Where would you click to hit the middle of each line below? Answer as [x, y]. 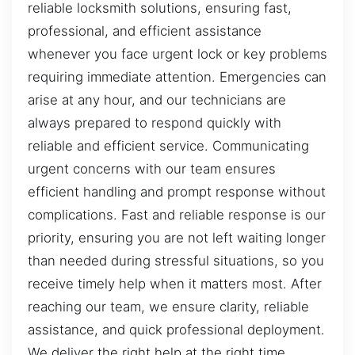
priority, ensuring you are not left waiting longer [177, 238]
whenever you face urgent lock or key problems [177, 54]
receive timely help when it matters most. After [175, 284]
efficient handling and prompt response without [177, 192]
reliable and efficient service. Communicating [168, 146]
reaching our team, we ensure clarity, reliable [168, 307]
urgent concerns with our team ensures [152, 169]
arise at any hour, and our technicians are [157, 100]
